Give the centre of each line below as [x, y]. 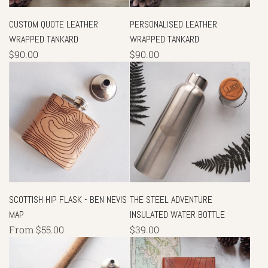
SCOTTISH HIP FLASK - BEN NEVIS [68, 199]
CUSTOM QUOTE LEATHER [54, 24]
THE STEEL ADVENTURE [171, 199]
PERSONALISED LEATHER [173, 24]
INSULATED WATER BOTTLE [177, 214]
